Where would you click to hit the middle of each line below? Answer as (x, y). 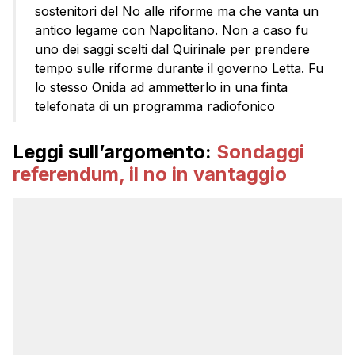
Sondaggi (260, 152)
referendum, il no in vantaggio (150, 174)
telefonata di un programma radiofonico (155, 107)
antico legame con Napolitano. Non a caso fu (172, 31)
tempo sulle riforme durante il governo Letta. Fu (179, 69)
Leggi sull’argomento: (115, 152)
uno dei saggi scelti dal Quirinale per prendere (172, 50)
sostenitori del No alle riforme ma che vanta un (177, 11)
